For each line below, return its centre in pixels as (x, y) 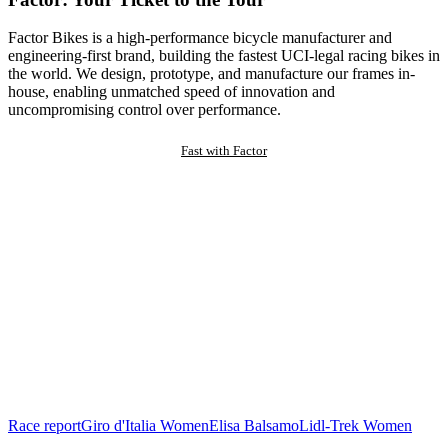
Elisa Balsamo (254, 426)
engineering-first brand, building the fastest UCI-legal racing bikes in (224, 56)
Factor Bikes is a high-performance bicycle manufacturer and (200, 38)
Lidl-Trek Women (355, 426)
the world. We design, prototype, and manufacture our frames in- (211, 74)
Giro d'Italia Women (145, 426)
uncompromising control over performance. (144, 110)
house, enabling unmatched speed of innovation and (171, 92)
